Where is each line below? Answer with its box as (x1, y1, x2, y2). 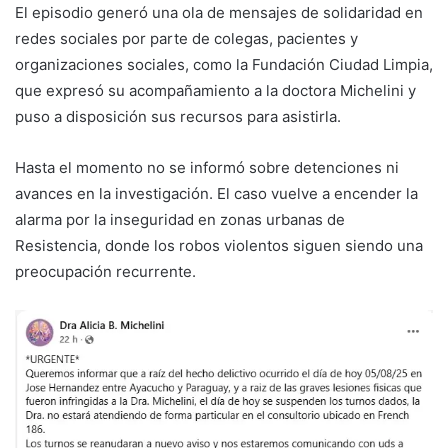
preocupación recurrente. (15, 261, 196, 281)
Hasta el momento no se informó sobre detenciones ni (15, 157, 399, 177)
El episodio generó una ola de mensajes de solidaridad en (15, 2, 423, 22)
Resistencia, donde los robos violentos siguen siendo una (15, 235, 423, 255)
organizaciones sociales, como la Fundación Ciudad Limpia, (15, 54, 433, 74)
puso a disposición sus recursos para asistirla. (15, 106, 341, 126)
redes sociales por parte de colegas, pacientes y (15, 28, 358, 48)
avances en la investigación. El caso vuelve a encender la (15, 183, 418, 203)
